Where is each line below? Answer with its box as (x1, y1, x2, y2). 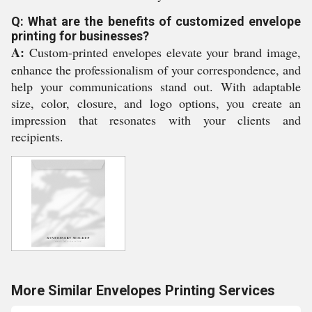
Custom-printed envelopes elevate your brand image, (24, 44, 301, 61)
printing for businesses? (11, 29, 149, 43)
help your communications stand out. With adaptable (11, 78, 301, 95)
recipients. (11, 128, 63, 145)
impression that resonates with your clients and (11, 111, 301, 128)
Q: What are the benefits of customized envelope (11, 14, 301, 29)
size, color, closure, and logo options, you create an (11, 95, 301, 111)
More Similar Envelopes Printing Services (11, 282, 275, 299)
